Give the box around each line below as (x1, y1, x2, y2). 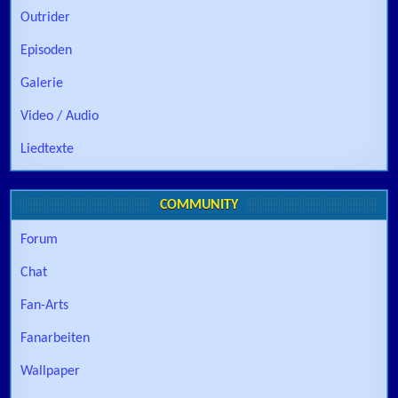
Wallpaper (20, 363, 81, 378)
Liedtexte (20, 141, 75, 156)
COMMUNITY (160, 197, 238, 212)
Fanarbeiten (20, 330, 91, 346)
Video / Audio (20, 108, 99, 123)
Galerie (20, 76, 64, 91)
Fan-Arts (20, 298, 69, 313)
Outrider (20, 10, 71, 25)
